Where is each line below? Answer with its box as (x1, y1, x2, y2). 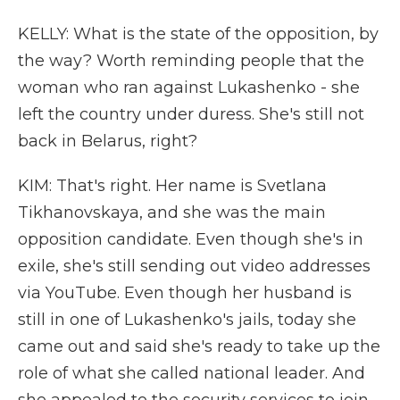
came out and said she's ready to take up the (18, 337, 380, 356)
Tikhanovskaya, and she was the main (18, 203, 326, 222)
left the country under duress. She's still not (18, 104, 364, 124)
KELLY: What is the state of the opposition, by (18, 24, 379, 44)
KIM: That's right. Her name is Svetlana (18, 176, 327, 196)
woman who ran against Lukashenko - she (18, 78, 360, 97)
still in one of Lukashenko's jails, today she (18, 310, 356, 329)
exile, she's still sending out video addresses (18, 256, 371, 276)
